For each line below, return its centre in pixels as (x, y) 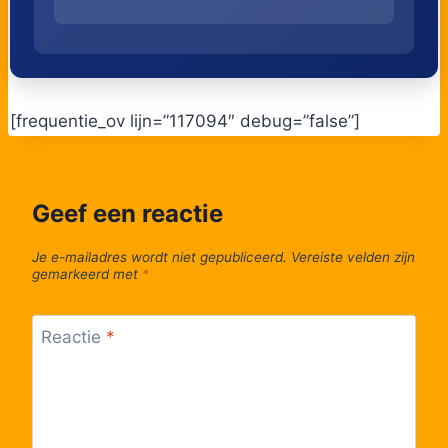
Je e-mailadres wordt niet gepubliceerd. (159, 257)
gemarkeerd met (87, 274)
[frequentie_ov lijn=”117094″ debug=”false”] (184, 120)
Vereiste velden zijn (353, 257)
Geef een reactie (127, 213)
